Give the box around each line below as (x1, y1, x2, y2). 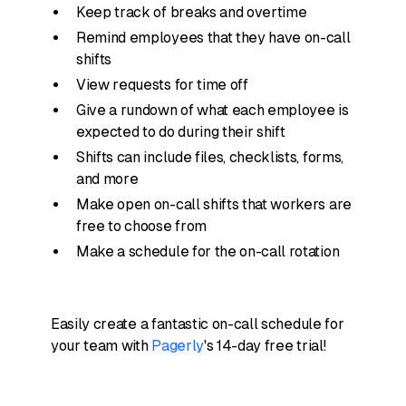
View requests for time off (76, 76, 248, 93)
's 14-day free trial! (203, 337, 326, 354)
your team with (51, 337, 152, 354)
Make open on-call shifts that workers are (76, 196, 352, 213)
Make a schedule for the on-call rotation (76, 243, 340, 260)
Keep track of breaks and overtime (76, 4, 307, 21)
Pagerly (151, 337, 204, 354)
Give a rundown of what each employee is (76, 101, 349, 119)
